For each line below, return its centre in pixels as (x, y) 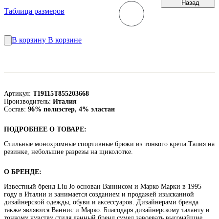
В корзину (30, 40)
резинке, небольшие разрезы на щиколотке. (68, 152)
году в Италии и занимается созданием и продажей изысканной (99, 194)
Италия (65, 101)
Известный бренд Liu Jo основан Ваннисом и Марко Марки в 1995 (103, 186)
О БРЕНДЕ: (23, 172)
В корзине (65, 40)
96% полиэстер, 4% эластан (71, 109)
